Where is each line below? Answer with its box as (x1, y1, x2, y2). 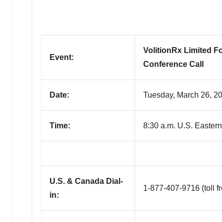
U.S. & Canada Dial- (50, 177, 123, 185)
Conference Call (143, 60, 204, 68)
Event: (50, 53, 80, 61)
